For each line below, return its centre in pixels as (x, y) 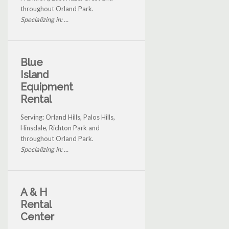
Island (35, 75)
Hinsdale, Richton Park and (60, 128)
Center (37, 217)
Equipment (47, 87)
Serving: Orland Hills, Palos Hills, (68, 117)
